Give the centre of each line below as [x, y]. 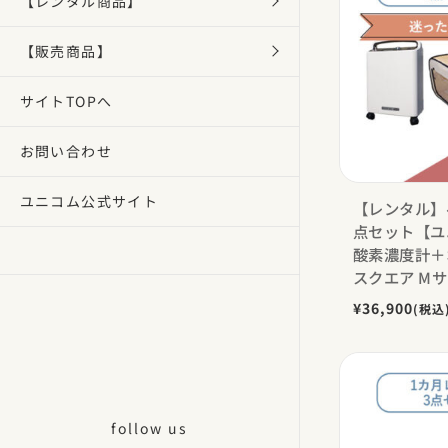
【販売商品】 [65, 50]
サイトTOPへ [66, 100]
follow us [150, 428]
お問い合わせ [65, 150]
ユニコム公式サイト [89, 200]
